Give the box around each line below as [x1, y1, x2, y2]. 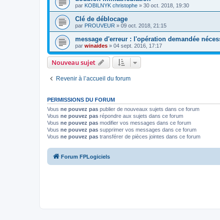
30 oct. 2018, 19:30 [143, 2, 189, 8]
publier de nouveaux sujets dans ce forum [98, 106, 199, 112]
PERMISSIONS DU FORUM [47, 96, 115, 103]
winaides [84, 42, 108, 49]
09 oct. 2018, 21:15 [121, 22, 166, 28]
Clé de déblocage [75, 15, 128, 23]
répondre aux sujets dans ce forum [98, 112, 183, 119]
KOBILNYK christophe [84, 2, 137, 8]
